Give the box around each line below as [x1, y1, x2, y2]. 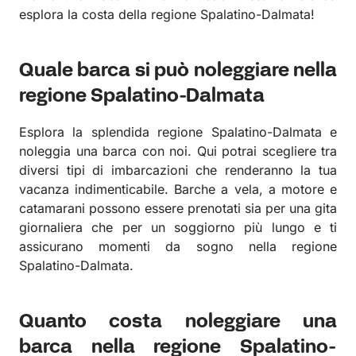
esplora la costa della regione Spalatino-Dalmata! [19, 6, 315, 22]
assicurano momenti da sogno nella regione [19, 238, 337, 254]
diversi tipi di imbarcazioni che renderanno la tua [19, 161, 337, 178]
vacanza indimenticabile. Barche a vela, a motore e [19, 180, 337, 197]
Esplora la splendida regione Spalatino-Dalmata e [19, 123, 337, 140]
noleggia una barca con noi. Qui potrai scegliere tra [19, 142, 337, 159]
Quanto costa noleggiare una [19, 309, 337, 335]
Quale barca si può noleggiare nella [19, 58, 337, 83]
